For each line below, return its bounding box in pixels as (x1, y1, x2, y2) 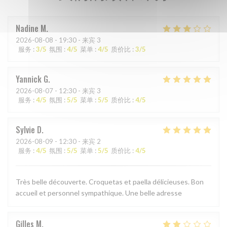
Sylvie (16, 124, 35, 136)
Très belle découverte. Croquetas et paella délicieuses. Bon (16, 177, 204, 186)
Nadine (16, 22, 39, 35)
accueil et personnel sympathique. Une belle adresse (16, 188, 182, 198)
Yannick (16, 73, 42, 86)
